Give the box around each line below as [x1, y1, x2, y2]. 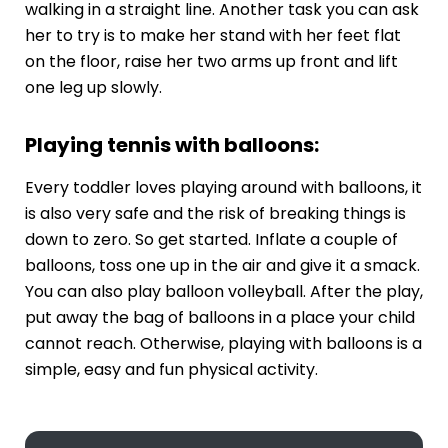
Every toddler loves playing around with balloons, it [24, 175, 422, 199]
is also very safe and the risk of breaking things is [24, 201, 406, 225]
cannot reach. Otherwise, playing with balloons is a [24, 331, 422, 355]
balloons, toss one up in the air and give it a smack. [24, 253, 420, 277]
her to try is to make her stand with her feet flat [24, 23, 401, 47]
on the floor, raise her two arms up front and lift [24, 49, 398, 73]
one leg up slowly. [24, 75, 162, 99]
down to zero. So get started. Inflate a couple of [24, 227, 398, 251]
